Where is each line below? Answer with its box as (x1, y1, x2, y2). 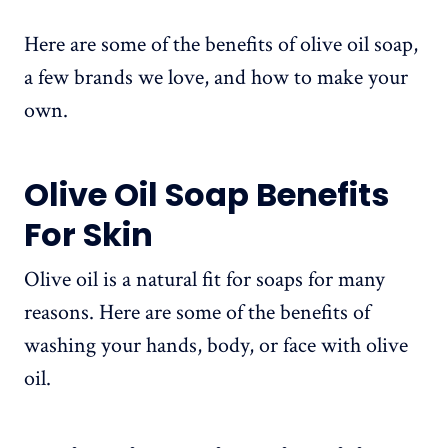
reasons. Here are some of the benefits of (24, 298, 370, 328)
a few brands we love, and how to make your (24, 63, 408, 93)
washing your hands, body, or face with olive (24, 331, 408, 361)
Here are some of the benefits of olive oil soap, (24, 30, 418, 60)
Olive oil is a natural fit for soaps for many (24, 265, 385, 295)
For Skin (24, 212, 153, 258)
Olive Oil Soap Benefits (24, 172, 389, 218)
